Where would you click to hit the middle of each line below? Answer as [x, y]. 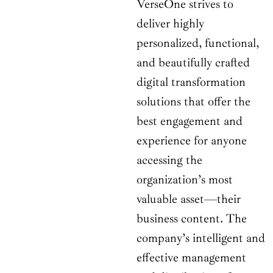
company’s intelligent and [201, 238]
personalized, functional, [198, 43]
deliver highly [170, 24]
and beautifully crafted [193, 63]
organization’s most [185, 180]
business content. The [192, 219]
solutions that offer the [193, 102]
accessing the [169, 160]
